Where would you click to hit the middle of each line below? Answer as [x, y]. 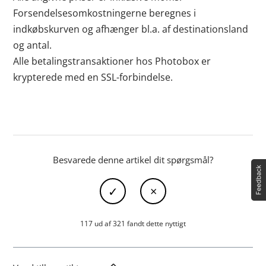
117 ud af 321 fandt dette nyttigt [133, 224]
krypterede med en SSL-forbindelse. [93, 77]
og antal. [33, 45]
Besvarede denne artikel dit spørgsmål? [133, 160]
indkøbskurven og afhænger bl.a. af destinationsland [131, 29]
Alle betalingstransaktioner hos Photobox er [112, 61]
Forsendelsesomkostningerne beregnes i [105, 13]
